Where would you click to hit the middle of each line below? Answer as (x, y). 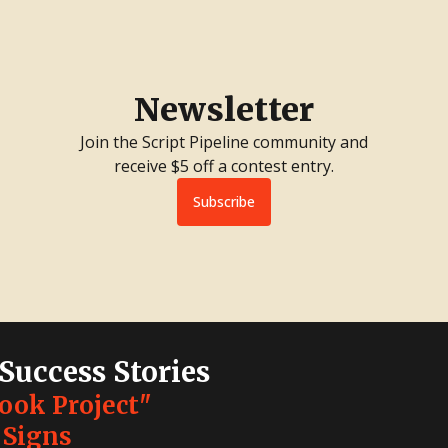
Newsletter (224, 109)
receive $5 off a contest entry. (224, 165)
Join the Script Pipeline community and (224, 141)
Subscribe (224, 201)
